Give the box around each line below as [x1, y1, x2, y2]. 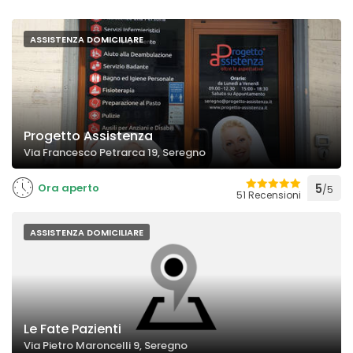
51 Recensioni [236, 188, 301, 202]
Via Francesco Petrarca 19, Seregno [24, 145, 206, 160]
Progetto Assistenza [24, 127, 153, 145]
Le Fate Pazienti [24, 320, 121, 338]
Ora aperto [38, 180, 99, 195]
